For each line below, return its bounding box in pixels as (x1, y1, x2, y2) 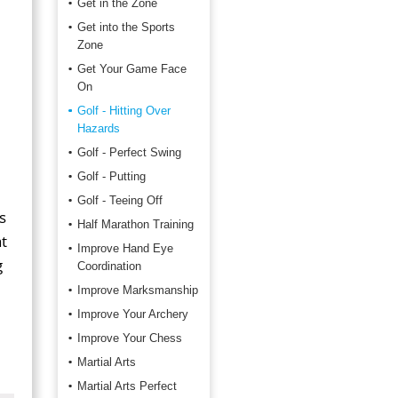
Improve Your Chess (77, 331, 182, 345)
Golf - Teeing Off (77, 194, 163, 207)
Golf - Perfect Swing (77, 146, 181, 159)
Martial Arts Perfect (77, 379, 177, 393)
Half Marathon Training (77, 218, 194, 231)
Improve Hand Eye (77, 242, 173, 255)
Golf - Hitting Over (77, 104, 171, 117)
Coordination (77, 259, 141, 273)
